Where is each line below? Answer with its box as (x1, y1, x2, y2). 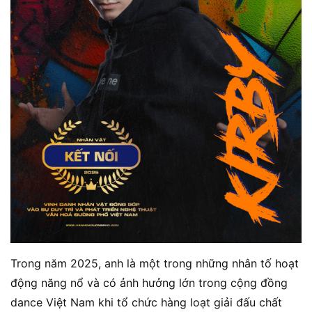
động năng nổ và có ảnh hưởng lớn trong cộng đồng (10, 276, 288, 290)
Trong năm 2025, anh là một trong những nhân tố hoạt (10, 256, 299, 271)
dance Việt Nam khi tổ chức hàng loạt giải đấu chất (10, 295, 282, 310)
